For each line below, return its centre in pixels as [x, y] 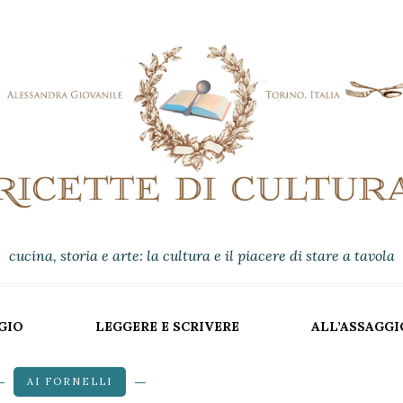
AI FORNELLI [70, 381]
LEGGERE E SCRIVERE [167, 327]
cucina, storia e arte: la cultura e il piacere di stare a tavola [201, 255]
